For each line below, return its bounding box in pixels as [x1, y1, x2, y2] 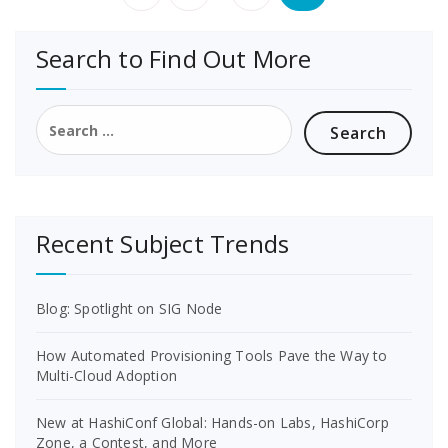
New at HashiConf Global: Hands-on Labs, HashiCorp [36, 413, 389, 433]
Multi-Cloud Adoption [36, 366, 177, 386]
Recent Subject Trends [36, 227, 290, 261]
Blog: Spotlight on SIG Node [36, 299, 223, 319]
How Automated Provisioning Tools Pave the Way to [36, 346, 388, 366]
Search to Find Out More [36, 42, 312, 76]
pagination [118, 5, 289, 49]
